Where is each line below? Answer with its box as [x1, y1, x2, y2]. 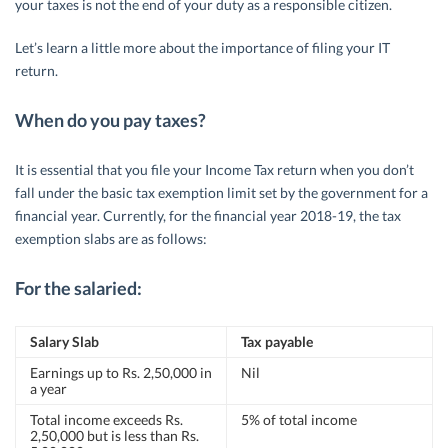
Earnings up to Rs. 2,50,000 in [30, 364, 212, 382]
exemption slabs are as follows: [15, 230, 207, 248]
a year [30, 380, 67, 398]
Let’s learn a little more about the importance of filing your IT [15, 39, 390, 57]
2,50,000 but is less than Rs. [30, 427, 199, 445]
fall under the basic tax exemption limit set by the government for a [15, 184, 428, 202]
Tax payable [241, 333, 313, 351]
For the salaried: [15, 277, 142, 300]
